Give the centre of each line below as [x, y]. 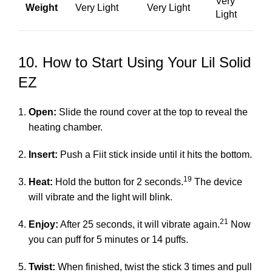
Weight [42, 7]
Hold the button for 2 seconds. [118, 182]
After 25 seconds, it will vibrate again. [139, 224]
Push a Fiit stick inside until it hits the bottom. [155, 154]
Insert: [43, 154]
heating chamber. [66, 127]
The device [218, 182]
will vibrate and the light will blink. [100, 197]
